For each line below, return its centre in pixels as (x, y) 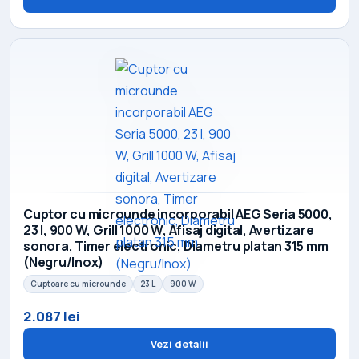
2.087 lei (52, 317)
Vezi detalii (179, 344)
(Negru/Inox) (64, 262)
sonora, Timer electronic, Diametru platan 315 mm (176, 246)
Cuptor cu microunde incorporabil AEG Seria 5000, (178, 214)
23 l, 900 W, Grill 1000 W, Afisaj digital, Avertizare (169, 230)
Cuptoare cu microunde (78, 284)
